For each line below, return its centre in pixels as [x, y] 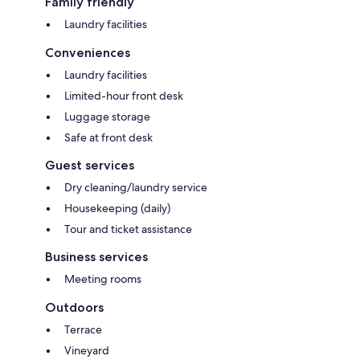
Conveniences [88, 52]
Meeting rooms [103, 278]
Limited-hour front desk [124, 95]
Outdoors [74, 307]
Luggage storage [107, 116]
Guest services [90, 165]
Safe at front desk [108, 137]
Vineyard [87, 350]
